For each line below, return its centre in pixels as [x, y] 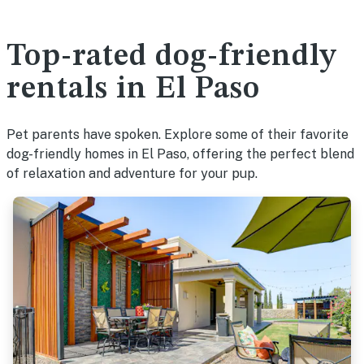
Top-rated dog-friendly [171, 57]
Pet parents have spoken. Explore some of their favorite [178, 134]
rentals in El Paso [133, 89]
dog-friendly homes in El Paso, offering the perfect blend [180, 154]
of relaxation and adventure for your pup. [132, 173]
